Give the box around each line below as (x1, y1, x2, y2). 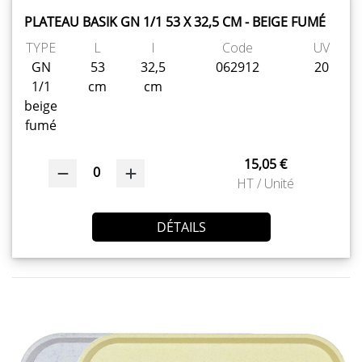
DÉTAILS (156, 217, 206, 236)
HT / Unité (237, 174, 294, 192)
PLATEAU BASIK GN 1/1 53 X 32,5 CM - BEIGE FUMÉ (24, 12, 326, 31)
